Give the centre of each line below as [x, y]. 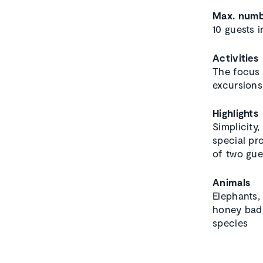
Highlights [235, 113]
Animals [232, 182]
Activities [235, 57]
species [230, 222]
